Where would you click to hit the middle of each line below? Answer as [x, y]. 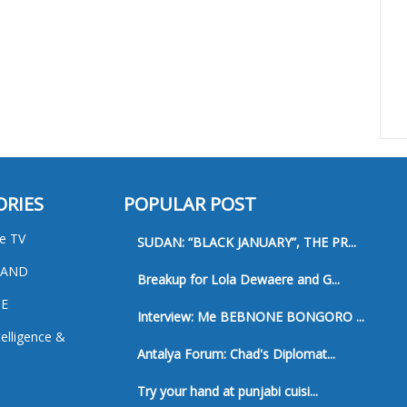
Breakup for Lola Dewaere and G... [238, 280]
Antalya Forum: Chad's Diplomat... [236, 354]
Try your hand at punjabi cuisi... [227, 392]
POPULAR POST [189, 204]
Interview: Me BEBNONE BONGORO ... [250, 317]
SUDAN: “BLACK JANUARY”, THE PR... [246, 243]
